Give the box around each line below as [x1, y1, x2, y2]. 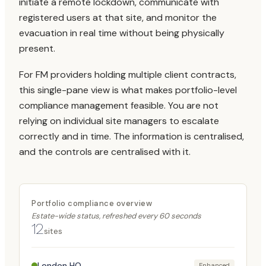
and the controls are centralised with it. [19, 145, 191, 158]
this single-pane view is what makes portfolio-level [19, 84, 237, 96]
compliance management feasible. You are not [19, 99, 218, 112]
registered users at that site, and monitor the [19, 11, 217, 24]
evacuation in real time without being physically [19, 27, 224, 39]
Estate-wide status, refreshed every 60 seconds [31, 211, 201, 221]
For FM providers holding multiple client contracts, [19, 68, 236, 81]
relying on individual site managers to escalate [19, 115, 219, 127]
